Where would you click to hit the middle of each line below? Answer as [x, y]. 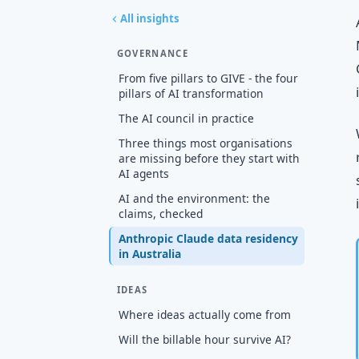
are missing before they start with [209, 158]
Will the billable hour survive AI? [204, 339]
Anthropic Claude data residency [208, 238]
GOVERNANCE [153, 54]
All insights [150, 19]
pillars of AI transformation [191, 93]
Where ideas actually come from [204, 314]
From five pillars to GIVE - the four [208, 78]
